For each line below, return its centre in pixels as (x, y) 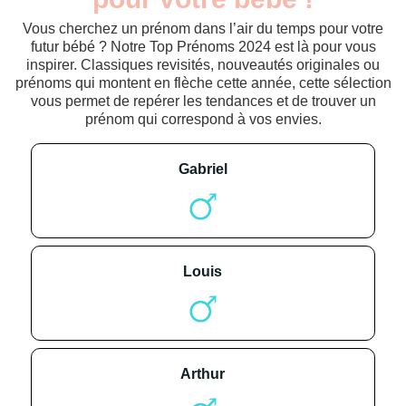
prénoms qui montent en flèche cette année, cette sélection (203, 82)
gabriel (208, 169)
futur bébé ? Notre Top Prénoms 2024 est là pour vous (203, 46)
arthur (208, 374)
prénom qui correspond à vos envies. (203, 119)
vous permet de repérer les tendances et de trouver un (203, 101)
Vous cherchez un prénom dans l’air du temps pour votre (203, 28)
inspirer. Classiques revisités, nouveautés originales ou (203, 64)
